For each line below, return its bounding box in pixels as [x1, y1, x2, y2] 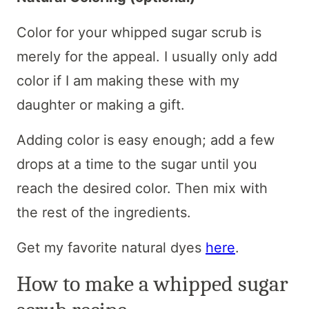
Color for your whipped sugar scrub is [17, 23, 261, 41]
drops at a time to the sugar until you [17, 155, 257, 172]
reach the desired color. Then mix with [17, 179, 268, 197]
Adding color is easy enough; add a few [17, 131, 275, 148]
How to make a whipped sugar [17, 270, 288, 297]
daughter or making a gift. [17, 96, 185, 113]
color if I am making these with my [17, 72, 239, 89]
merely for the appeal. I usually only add [17, 48, 277, 65]
